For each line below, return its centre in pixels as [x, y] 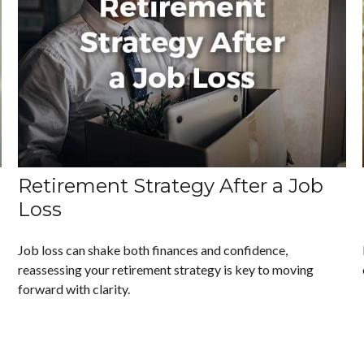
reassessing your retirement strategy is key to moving [166, 270]
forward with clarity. [74, 289]
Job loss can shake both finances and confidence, [153, 250]
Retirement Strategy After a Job [171, 186]
